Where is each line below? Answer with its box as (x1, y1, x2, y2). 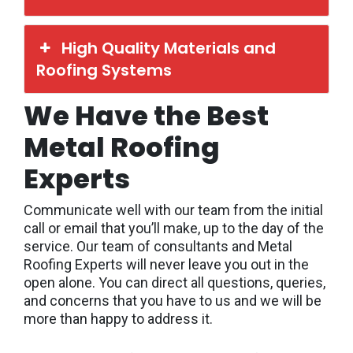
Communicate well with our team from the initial (24, 201, 323, 218)
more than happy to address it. (24, 310, 213, 327)
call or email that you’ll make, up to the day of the (24, 219, 324, 236)
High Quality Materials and (61, 36, 277, 59)
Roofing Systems (36, 58, 172, 81)
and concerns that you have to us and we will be (24, 292, 321, 309)
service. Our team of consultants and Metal (24, 237, 292, 255)
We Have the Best (24, 96, 269, 135)
